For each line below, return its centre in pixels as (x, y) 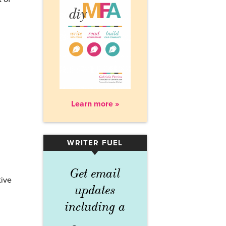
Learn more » (95, 104)
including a (95, 207)
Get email (95, 174)
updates (95, 190)
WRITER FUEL (95, 143)
